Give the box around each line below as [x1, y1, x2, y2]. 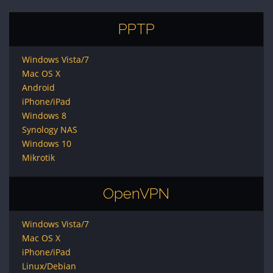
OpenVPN [103, 185, 169, 202]
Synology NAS [21, 124, 77, 135]
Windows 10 [21, 138, 71, 149]
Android [21, 82, 55, 93]
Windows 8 [21, 110, 66, 121]
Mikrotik [21, 152, 55, 163]
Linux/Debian [21, 260, 76, 272]
